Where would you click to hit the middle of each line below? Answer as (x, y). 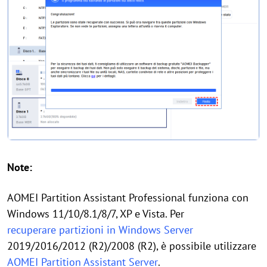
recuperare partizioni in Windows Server (100, 230)
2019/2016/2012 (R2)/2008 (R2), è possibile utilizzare (132, 246)
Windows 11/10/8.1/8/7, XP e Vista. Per (96, 214)
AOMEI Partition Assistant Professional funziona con (128, 198)
